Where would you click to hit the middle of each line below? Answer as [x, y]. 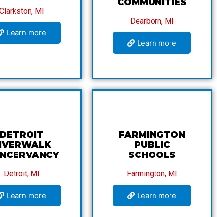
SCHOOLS [152, 155]
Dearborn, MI [152, 21]
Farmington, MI [152, 173]
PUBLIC [152, 145]
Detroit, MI [22, 173]
